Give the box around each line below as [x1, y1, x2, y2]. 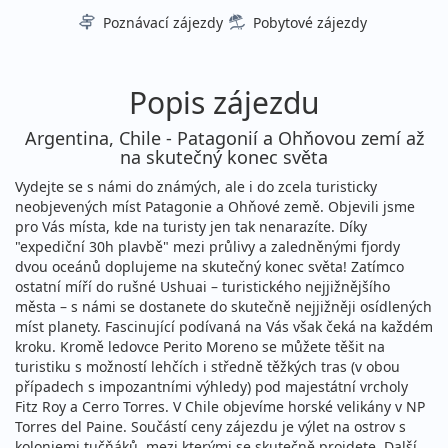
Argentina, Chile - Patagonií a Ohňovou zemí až [24, 126, 424, 151]
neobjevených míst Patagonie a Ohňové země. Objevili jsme [15, 197, 415, 217]
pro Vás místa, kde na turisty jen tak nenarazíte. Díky [15, 217, 367, 237]
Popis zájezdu [128, 82, 320, 124]
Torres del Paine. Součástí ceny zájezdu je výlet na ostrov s [15, 417, 406, 437]
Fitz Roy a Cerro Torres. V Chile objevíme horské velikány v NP [15, 397, 425, 417]
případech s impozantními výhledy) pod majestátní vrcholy [15, 377, 408, 397]
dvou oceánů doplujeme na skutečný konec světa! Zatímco [15, 257, 404, 277]
